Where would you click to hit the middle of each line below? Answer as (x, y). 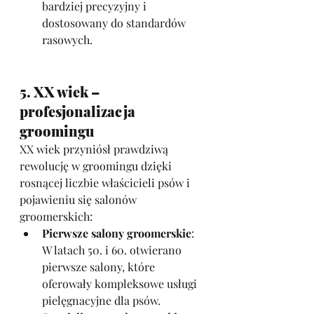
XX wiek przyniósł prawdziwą (95, 149)
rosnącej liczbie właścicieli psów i (106, 183)
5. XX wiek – (61, 91)
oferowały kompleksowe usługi (121, 284)
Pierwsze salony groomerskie (117, 233)
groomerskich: (56, 216)
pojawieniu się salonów (80, 199)
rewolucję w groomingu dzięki (97, 166)
